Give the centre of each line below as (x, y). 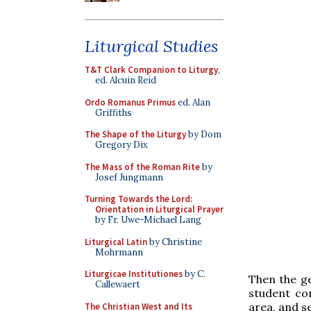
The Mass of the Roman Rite (142, 167)
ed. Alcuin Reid (126, 80)
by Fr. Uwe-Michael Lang (148, 220)
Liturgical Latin (116, 242)
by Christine (175, 242)
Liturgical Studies (151, 46)
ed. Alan (193, 102)
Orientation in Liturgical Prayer (159, 209)
